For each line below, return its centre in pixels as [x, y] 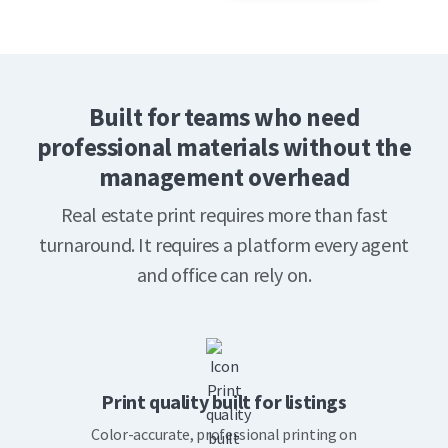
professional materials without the [224, 147]
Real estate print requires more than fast [224, 215]
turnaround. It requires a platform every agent [224, 245]
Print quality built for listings [224, 402]
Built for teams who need [224, 117]
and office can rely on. [224, 275]
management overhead [224, 177]
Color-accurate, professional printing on [224, 434]
